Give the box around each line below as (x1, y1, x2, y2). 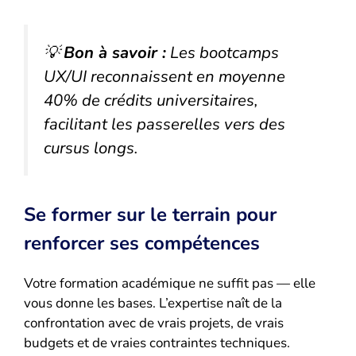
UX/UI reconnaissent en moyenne (44, 65, 285, 88)
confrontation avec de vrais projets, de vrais (24, 313, 284, 332)
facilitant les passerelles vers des (44, 113, 285, 136)
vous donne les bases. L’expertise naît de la (24, 293, 282, 312)
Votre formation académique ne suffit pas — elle (24, 273, 315, 292)
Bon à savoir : (64, 41, 166, 64)
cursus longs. (44, 137, 138, 160)
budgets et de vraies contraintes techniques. (24, 333, 290, 352)
